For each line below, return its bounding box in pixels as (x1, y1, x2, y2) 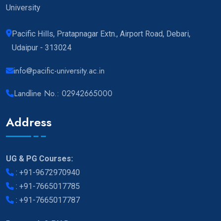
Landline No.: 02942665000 (14, 88, 112, 100)
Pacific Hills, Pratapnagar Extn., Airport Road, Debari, (12, 29, 190, 39)
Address (6, 113, 52, 131)
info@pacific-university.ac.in (14, 65, 105, 77)
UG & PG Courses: (6, 154, 73, 164)
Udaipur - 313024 (12, 43, 72, 53)
